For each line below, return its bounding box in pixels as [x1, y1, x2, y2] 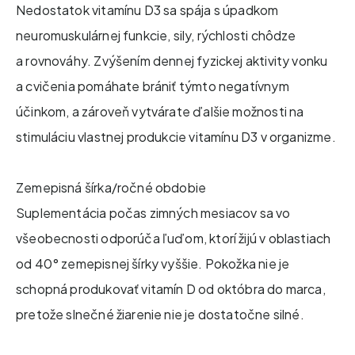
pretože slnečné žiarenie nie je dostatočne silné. [16, 305, 304, 323]
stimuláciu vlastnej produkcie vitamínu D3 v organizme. [16, 128, 336, 145]
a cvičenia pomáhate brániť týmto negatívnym [16, 77, 289, 94]
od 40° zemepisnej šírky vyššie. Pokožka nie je [16, 254, 290, 272]
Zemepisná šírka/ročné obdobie [16, 178, 209, 196]
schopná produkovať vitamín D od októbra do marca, [16, 280, 326, 297]
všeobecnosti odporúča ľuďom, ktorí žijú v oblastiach [16, 229, 331, 246]
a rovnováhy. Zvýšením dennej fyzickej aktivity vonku [16, 52, 328, 69]
